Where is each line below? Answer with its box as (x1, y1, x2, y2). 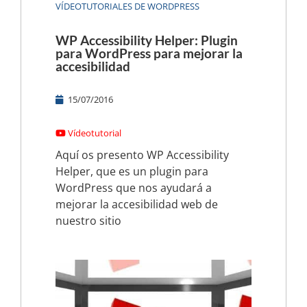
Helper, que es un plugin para (56, 163, 208, 179)
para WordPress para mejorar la (56, 45, 243, 61)
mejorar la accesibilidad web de (56, 196, 218, 212)
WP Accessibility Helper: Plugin (56, 32, 238, 48)
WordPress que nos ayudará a (56, 180, 212, 195)
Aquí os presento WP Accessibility (56, 147, 229, 162)
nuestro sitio (56, 212, 121, 228)
